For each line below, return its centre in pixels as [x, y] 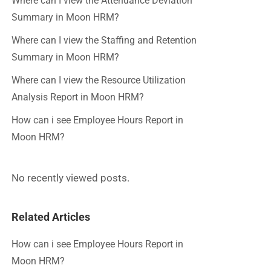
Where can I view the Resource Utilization [99, 80]
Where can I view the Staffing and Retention [104, 40]
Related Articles [51, 217]
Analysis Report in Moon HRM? [78, 97]
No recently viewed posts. [70, 178]
